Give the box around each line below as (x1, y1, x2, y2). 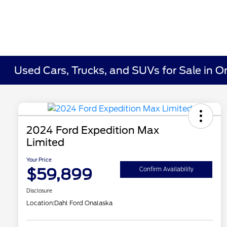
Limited (26, 136, 64, 149)
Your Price (26, 157, 52, 163)
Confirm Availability (139, 165, 194, 173)
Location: (26, 199, 54, 207)
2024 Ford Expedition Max (26, 124, 159, 137)
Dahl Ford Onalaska (54, 199, 112, 207)
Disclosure (26, 187, 52, 194)
